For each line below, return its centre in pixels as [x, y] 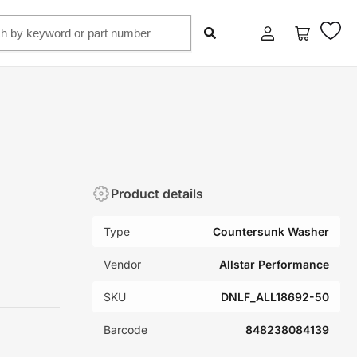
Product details [157, 193]
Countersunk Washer [271, 231]
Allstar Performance [274, 264]
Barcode [126, 330]
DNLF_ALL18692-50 [275, 297]
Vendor [123, 264]
